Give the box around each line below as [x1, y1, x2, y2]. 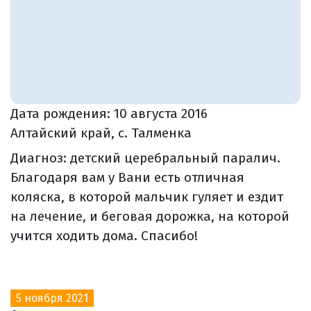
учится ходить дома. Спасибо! [10, 227, 198, 244]
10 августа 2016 [114, 105, 208, 121]
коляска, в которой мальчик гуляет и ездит [10, 188, 283, 205]
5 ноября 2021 [16, 291, 88, 305]
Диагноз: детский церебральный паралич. [10, 149, 280, 166]
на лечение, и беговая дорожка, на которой [10, 208, 289, 224]
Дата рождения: [10, 105, 114, 121]
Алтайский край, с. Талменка [10, 124, 192, 141]
